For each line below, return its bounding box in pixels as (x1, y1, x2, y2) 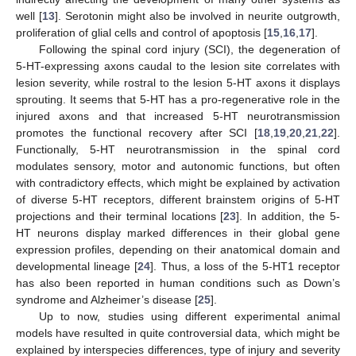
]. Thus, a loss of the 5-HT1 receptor (150, 259, 341, 273)
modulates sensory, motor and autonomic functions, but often (16, 159, 340, 172)
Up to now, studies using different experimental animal (38, 309, 340, 323)
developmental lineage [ (16, 259, 138, 273)
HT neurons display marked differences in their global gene (16, 226, 340, 239)
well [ (16, 9, 42, 22)
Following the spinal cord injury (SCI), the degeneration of (38, 42, 340, 56)
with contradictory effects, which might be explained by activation (16, 176, 340, 189)
